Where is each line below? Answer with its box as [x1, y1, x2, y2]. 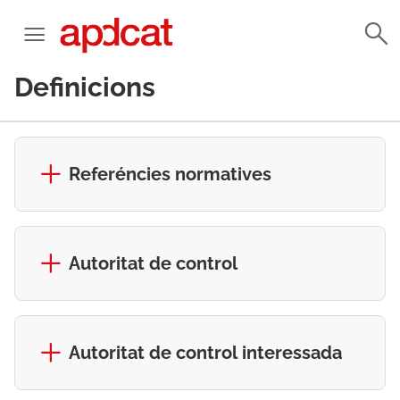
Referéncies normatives [69, 163, 271, 185]
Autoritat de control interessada [69, 342, 342, 363]
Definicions [14, 71, 155, 103]
